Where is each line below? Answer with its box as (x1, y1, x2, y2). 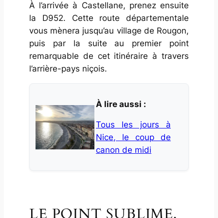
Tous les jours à (96, 120, 171, 130)
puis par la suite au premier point (29, 38, 189, 49)
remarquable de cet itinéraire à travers (29, 51, 189, 61)
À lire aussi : (96, 99, 146, 109)
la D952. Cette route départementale (29, 13, 189, 23)
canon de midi (96, 145, 152, 155)
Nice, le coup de (96, 132, 171, 143)
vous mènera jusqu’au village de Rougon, (29, 26, 189, 36)
